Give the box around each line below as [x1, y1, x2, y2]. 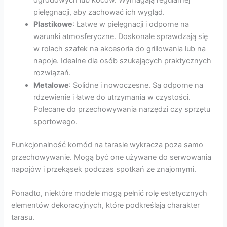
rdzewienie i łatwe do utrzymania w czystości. [33, 93, 191, 102]
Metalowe [33, 81, 69, 90]
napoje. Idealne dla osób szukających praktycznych [33, 56, 212, 65]
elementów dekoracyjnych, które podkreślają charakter [11, 201, 200, 210]
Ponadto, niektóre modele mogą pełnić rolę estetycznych [11, 188, 208, 198]
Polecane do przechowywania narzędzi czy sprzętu [33, 105, 211, 114]
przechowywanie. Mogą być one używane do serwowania [11, 152, 212, 162]
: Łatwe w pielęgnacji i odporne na [72, 20, 190, 29]
